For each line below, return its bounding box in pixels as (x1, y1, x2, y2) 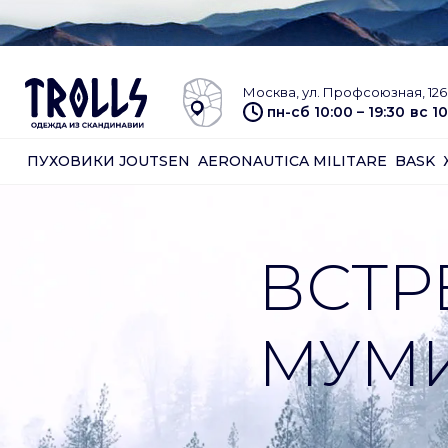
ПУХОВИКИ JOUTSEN (27, 151, 190, 170)
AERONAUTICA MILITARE (198, 151, 387, 170)
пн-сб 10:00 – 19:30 (266, 102, 405, 121)
